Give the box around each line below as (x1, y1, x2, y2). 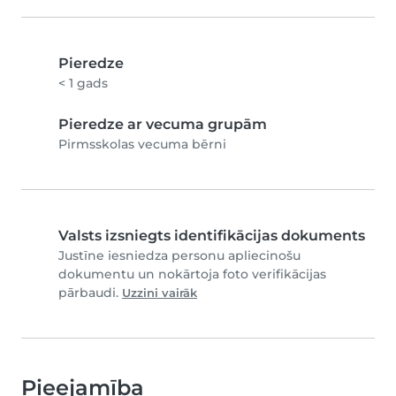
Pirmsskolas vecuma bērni (58, 136, 226, 153)
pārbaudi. (58, 285, 122, 301)
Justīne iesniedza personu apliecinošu (58, 247, 301, 264)
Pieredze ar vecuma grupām (58, 116, 267, 133)
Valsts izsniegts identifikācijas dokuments (58, 227, 365, 245)
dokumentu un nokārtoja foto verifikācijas (58, 266, 326, 283)
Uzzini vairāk (122, 286, 197, 301)
